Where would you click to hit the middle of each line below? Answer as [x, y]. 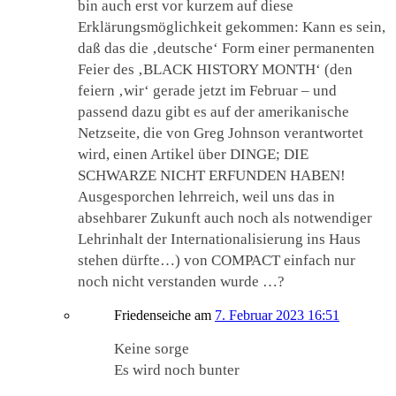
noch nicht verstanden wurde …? [181, 281]
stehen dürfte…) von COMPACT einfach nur [217, 260]
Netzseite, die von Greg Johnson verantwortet [221, 133]
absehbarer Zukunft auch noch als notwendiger [225, 217]
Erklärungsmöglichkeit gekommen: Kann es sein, [232, 27]
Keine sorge [152, 348]
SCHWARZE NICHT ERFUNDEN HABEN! [212, 175]
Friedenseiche [152, 315]
